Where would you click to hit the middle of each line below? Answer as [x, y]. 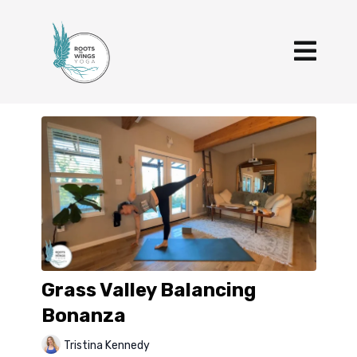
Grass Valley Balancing [148, 290]
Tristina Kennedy [106, 345]
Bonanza [83, 316]
